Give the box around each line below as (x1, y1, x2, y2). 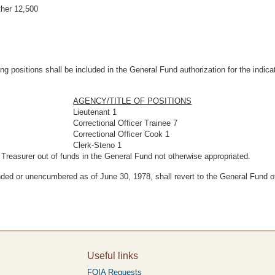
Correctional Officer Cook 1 (73, 130, 170, 139)
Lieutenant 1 (73, 107, 117, 117)
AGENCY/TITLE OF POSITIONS (73, 96, 192, 106)
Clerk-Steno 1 (73, 141, 122, 150)
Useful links (87, 250, 138, 261)
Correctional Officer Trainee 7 (73, 118, 178, 128)
